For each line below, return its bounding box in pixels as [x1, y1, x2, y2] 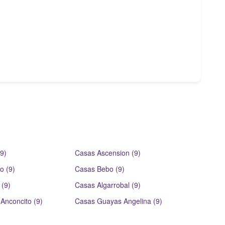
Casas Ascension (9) [75, 148, 141, 158]
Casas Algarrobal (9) [75, 180, 141, 190]
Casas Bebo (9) [75, 164, 125, 174]
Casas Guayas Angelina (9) [75, 196, 163, 206]
